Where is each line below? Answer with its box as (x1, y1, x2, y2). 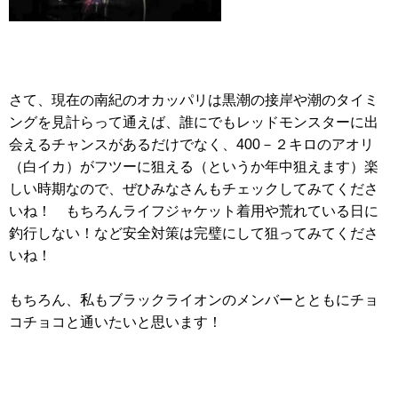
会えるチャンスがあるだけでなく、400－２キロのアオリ (9, 136, 374, 152)
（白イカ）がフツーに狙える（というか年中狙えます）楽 (9, 158, 378, 174)
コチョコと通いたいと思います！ (9, 314, 222, 330)
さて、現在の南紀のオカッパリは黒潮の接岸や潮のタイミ (9, 92, 378, 107)
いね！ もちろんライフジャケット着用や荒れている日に (9, 203, 378, 219)
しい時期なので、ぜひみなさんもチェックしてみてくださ (9, 180, 378, 196)
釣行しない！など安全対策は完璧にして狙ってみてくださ (9, 225, 378, 241)
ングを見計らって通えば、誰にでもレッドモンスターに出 (9, 114, 378, 130)
